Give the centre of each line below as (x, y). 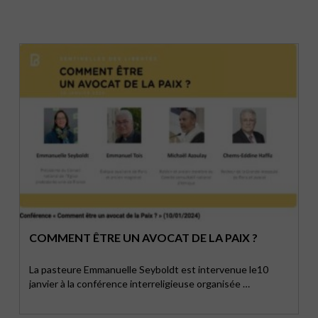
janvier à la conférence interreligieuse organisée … (140, 284)
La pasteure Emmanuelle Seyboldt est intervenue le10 (149, 269)
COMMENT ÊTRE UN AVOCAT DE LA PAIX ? (144, 237)
